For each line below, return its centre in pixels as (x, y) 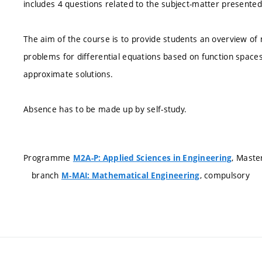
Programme (48, 158)
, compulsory (225, 175)
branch (46, 175)
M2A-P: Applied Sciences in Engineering (152, 158)
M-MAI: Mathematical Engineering (130, 175)
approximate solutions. (68, 74)
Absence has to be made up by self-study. (105, 109)
